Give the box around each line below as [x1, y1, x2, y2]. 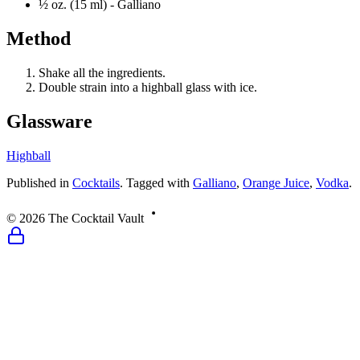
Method [6, 27, 71, 49]
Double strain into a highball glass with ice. [39, 80, 257, 94]
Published [6, 175, 56, 190]
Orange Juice [243, 175, 309, 190]
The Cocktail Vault [48, 211, 144, 225]
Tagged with [126, 175, 190, 190]
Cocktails [72, 175, 120, 190]
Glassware [6, 110, 92, 132]
